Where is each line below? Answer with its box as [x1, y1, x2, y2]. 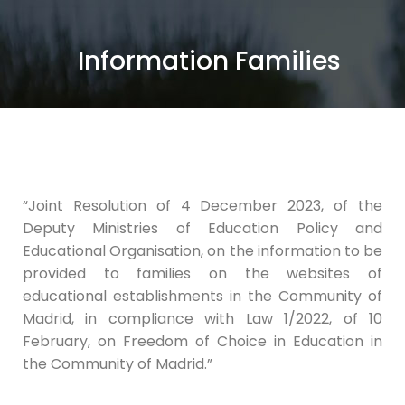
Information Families [78, 43, 341, 79]
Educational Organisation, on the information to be [23, 240, 382, 261]
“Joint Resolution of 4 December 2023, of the [23, 195, 382, 216]
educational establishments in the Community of [23, 286, 382, 306]
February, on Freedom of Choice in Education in [23, 331, 382, 352]
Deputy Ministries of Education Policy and [23, 218, 382, 239]
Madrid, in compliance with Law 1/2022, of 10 [23, 308, 382, 329]
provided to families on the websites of [23, 263, 382, 284]
